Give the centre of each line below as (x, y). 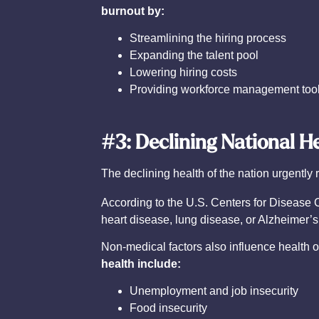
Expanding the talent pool (194, 56)
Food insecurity (168, 308)
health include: (141, 264)
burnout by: (133, 11)
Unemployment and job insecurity (214, 291)
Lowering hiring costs (183, 73)
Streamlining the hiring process (208, 38)
